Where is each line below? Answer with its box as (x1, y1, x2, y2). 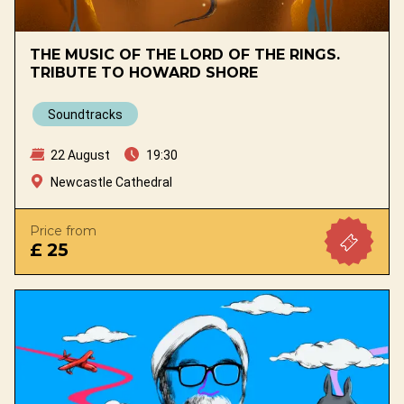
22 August (48, 147, 110, 162)
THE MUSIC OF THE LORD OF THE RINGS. (30, 45, 340, 63)
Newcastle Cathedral (50, 174, 172, 189)
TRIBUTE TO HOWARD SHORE (30, 63, 258, 81)
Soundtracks (48, 106, 123, 122)
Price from (30, 222, 96, 239)
